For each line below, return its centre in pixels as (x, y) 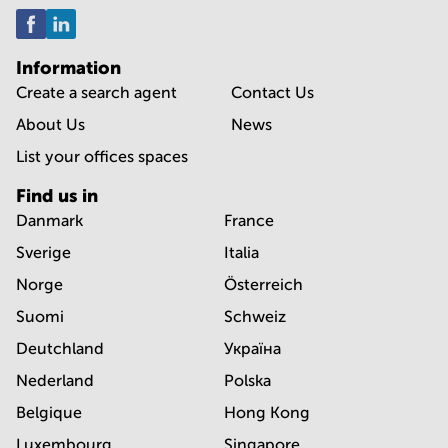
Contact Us (272, 93)
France (249, 221)
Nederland (55, 381)
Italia (241, 253)
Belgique (49, 413)
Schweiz (255, 317)
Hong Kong (267, 413)
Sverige (43, 253)
